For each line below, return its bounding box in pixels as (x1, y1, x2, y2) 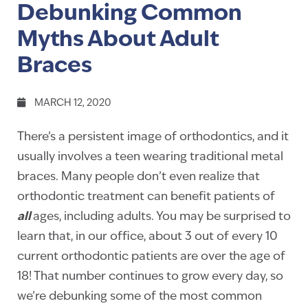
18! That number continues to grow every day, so (17, 271, 283, 283)
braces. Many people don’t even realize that (17, 171, 260, 184)
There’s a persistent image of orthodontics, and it (17, 131, 289, 144)
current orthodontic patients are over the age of (17, 251, 285, 263)
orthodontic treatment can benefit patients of (17, 191, 275, 203)
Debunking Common (17, 3, 242, 26)
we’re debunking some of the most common (17, 291, 262, 303)
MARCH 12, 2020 (32, 98, 111, 109)
